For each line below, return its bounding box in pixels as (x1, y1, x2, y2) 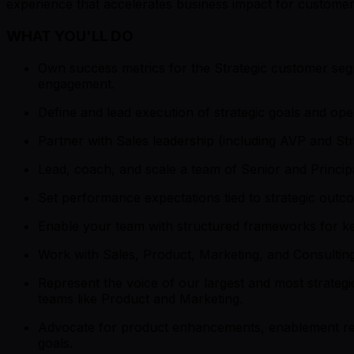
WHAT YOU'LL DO (6, 26, 134, 45)
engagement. (38, 75, 115, 92)
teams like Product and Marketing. (38, 290, 243, 307)
